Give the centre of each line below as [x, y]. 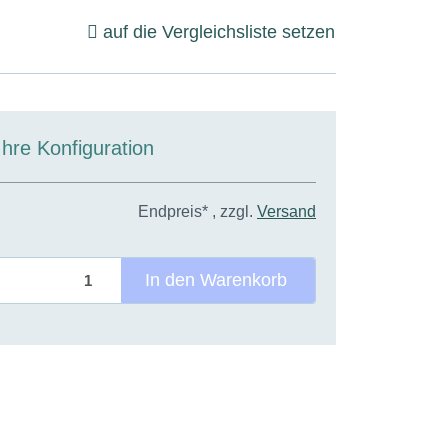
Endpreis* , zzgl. [197, 211]
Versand [286, 211]
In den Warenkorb [215, 280]
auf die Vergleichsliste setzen [219, 32]
